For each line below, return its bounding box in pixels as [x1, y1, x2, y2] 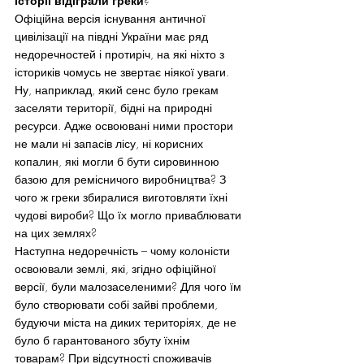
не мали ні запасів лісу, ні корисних [15, 136, 206, 151]
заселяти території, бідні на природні [15, 100, 215, 115]
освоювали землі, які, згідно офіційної [15, 261, 219, 276]
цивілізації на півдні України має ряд [15, 28, 211, 44]
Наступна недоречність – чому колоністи [15, 243, 233, 258]
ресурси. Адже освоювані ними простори [15, 118, 236, 133]
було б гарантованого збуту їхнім [15, 332, 193, 348]
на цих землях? [15, 225, 97, 240]
